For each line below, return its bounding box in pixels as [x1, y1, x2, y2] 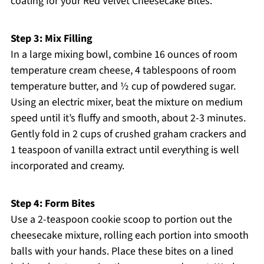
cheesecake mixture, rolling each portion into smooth [10, 228, 249, 243]
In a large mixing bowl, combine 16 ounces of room [10, 47, 237, 62]
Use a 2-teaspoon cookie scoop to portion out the [10, 212, 232, 227]
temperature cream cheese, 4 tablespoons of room [10, 63, 236, 78]
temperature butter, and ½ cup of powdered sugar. [10, 79, 236, 94]
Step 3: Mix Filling [10, 31, 93, 47]
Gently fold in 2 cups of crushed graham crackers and [10, 127, 246, 142]
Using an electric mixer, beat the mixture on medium [10, 95, 243, 110]
